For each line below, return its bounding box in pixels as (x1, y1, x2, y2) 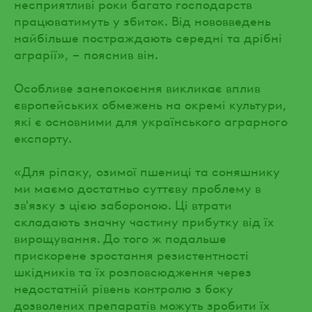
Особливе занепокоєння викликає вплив (14, 77, 260, 95)
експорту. (14, 127, 72, 146)
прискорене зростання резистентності (14, 244, 249, 263)
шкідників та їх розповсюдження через (14, 261, 251, 279)
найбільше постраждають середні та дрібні (14, 27, 282, 45)
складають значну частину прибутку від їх (14, 211, 274, 229)
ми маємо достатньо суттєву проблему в (14, 178, 261, 196)
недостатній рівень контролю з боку (14, 278, 233, 296)
